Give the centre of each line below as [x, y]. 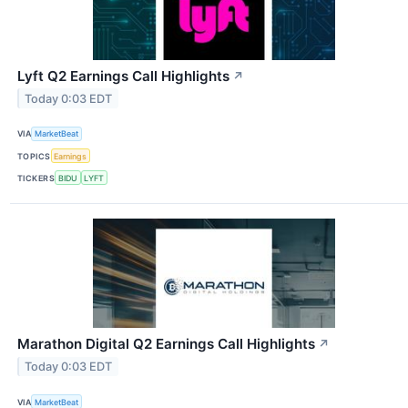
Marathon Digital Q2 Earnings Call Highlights [166, 344]
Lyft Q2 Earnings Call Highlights [123, 76]
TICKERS [36, 178]
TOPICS [34, 156]
